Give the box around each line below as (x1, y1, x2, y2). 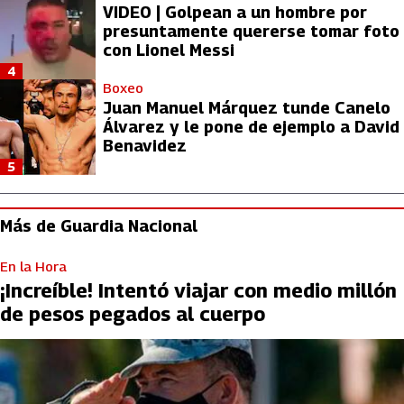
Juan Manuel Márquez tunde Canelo (103, 97, 390, 117)
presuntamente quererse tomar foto (103, 21, 399, 41)
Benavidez (103, 135, 187, 155)
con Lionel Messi (103, 40, 234, 60)
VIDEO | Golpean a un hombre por (103, 2, 367, 22)
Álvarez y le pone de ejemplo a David (103, 116, 399, 136)
